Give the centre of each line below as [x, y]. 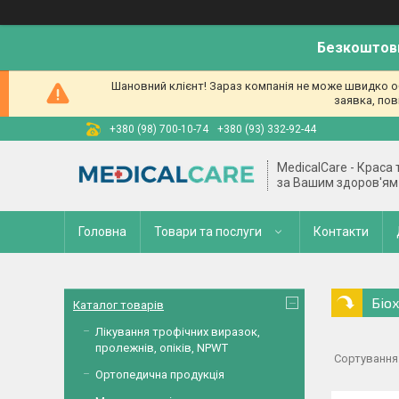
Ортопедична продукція [160, 375]
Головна [102, 232]
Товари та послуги [208, 232]
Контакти [341, 232]
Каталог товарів [118, 305]
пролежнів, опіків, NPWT [162, 348]
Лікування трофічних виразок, [178, 332]
